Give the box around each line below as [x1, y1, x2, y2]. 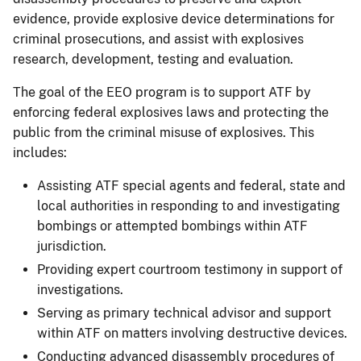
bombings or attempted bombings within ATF [37, 218, 308, 234]
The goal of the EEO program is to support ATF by [13, 84, 311, 100]
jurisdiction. [37, 238, 106, 254]
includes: [13, 144, 67, 160]
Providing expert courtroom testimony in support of [37, 261, 342, 277]
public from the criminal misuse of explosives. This [13, 124, 314, 140]
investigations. [37, 281, 123, 297]
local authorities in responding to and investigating [37, 197, 340, 214]
